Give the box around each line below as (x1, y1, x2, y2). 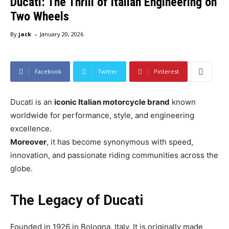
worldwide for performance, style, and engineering (10, 110, 194, 121)
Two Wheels (10, 9, 69, 24)
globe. (10, 164, 33, 174)
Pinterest (154, 67, 179, 76)
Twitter (98, 67, 118, 76)
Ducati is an (10, 97, 54, 107)
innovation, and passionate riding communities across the (10, 150, 218, 161)
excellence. (10, 124, 52, 134)
